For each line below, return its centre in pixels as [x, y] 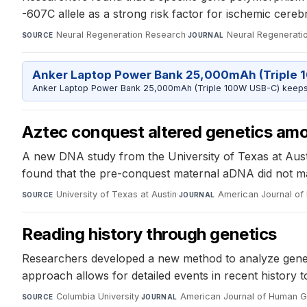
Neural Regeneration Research [121, 35]
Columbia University [97, 296]
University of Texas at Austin [116, 194]
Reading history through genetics [149, 234]
